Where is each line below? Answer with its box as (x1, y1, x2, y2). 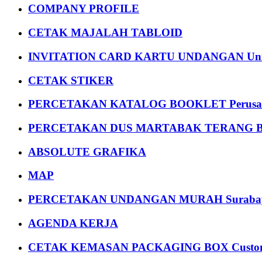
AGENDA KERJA (28, 216, 118, 229)
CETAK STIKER (28, 74, 113, 87)
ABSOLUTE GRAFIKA (28, 145, 146, 158)
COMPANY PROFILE (28, 2, 139, 15)
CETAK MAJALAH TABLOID (28, 26, 182, 39)
